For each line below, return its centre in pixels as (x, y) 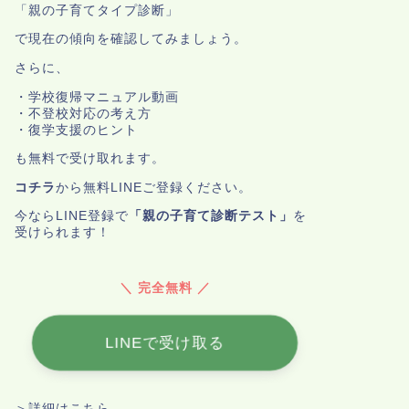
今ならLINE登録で (71, 216)
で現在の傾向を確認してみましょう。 (131, 39)
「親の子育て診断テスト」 (210, 216)
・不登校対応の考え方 (83, 113)
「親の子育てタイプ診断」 (96, 10)
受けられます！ (62, 233)
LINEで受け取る (165, 343)
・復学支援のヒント (76, 130)
